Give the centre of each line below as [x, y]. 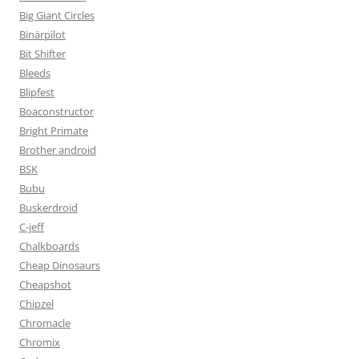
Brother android [58, 150]
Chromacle [45, 323]
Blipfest [37, 93]
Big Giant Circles [57, 16]
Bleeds [35, 73]
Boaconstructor [56, 112]
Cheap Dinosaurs [60, 266]
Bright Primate [54, 131]
